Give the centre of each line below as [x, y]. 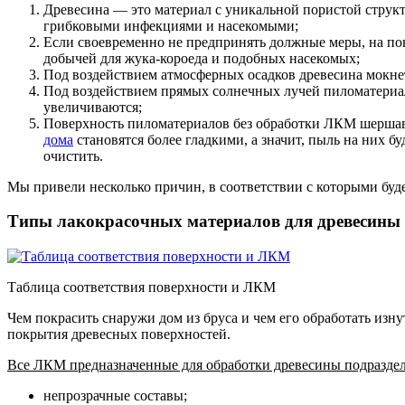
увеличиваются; [93, 107]
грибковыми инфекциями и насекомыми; [171, 25]
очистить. [73, 155]
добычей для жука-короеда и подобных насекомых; [202, 58]
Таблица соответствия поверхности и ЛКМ [141, 287]
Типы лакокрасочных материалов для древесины [204, 221]
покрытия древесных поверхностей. [119, 334]
